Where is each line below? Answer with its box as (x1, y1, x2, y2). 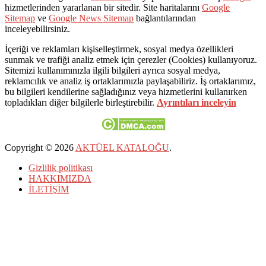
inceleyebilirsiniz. (5, 24, 70, 34)
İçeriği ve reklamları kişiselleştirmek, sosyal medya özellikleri (5, 44, 233, 55)
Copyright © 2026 (5, 142, 75, 153)
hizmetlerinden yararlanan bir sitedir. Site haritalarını (5, 2, 202, 13)
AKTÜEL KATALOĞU (75, 142, 169, 153)
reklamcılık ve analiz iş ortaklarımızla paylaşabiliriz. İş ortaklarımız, (5, 76, 256, 87)
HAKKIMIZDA (28, 173, 91, 184)
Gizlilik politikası (28, 163, 93, 173)
